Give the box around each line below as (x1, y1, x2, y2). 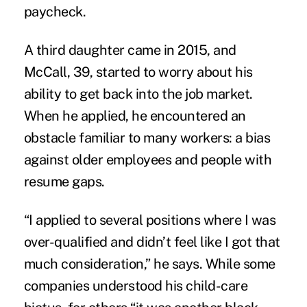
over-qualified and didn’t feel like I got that (23, 233, 280, 250)
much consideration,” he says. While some (23, 255, 275, 272)
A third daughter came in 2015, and (23, 41, 236, 58)
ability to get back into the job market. (23, 85, 253, 102)
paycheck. (23, 3, 86, 20)
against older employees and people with (23, 151, 272, 168)
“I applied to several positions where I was (23, 211, 276, 228)
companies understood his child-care (23, 277, 248, 294)
